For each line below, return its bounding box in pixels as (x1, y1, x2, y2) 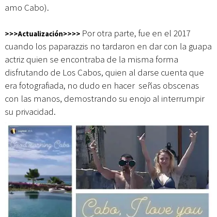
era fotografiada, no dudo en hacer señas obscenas (5, 79, 199, 91)
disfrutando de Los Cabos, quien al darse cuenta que (5, 66, 204, 78)
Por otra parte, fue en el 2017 (82, 27, 191, 39)
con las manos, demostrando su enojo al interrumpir (5, 93, 204, 104)
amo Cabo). (5, 1, 49, 13)
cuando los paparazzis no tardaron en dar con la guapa (5, 40, 212, 52)
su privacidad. (5, 106, 58, 117)
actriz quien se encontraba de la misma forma (5, 53, 178, 65)
